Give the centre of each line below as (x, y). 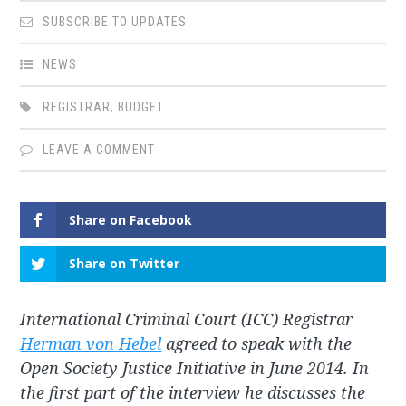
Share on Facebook (131, 220)
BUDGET (141, 107)
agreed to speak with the (257, 344)
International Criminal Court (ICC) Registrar (187, 319)
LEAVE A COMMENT (99, 150)
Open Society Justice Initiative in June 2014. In (195, 368)
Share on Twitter (125, 264)
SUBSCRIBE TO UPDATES (115, 22)
